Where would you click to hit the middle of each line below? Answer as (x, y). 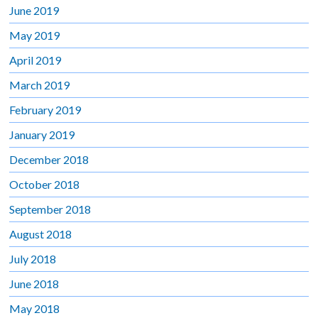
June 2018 (34, 283)
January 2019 (42, 134)
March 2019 (40, 84)
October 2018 (45, 184)
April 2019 (35, 60)
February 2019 (45, 109)
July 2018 (33, 258)
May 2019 (35, 35)
